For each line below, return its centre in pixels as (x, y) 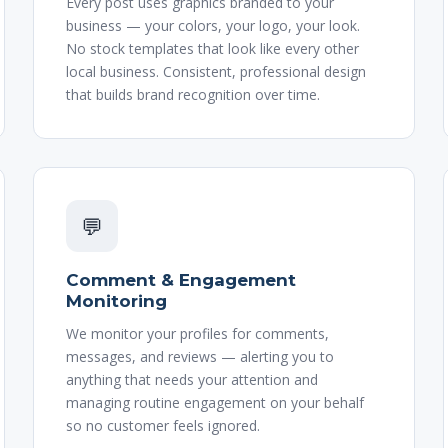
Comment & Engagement (181, 280)
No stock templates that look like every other (213, 48)
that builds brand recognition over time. (193, 94)
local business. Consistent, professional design (216, 71)
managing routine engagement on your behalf (215, 402)
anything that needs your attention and (192, 379)
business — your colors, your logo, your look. (213, 25)
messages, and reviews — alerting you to (200, 356)
